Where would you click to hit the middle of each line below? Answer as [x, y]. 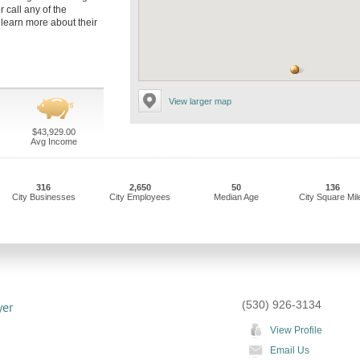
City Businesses [43, 197]
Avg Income [53, 141]
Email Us [290, 350]
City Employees [140, 197]
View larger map [200, 101]
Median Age [236, 197]
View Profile [296, 330]
